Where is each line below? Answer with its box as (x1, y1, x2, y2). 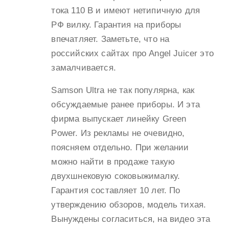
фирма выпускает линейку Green (51, 113, 187, 124)
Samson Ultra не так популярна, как (51, 85, 195, 95)
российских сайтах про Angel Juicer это (51, 48, 214, 58)
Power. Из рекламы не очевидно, (51, 128, 185, 138)
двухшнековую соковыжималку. (51, 171, 180, 181)
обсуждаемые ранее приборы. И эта (51, 99, 200, 109)
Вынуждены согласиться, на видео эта (51, 214, 211, 224)
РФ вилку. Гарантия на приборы (51, 19, 181, 30)
